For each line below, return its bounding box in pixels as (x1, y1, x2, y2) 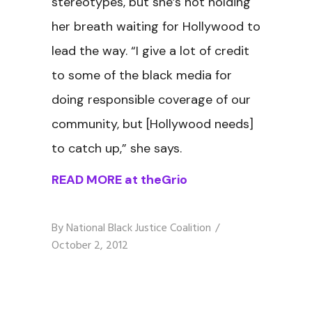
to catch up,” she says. (52, 140, 182, 157)
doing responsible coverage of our (52, 91, 251, 108)
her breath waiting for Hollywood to (52, 18, 260, 35)
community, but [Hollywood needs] (52, 116, 253, 132)
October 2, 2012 (52, 237, 128, 255)
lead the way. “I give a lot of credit (52, 42, 249, 59)
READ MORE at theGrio (52, 171, 187, 188)
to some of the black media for (52, 67, 232, 84)
